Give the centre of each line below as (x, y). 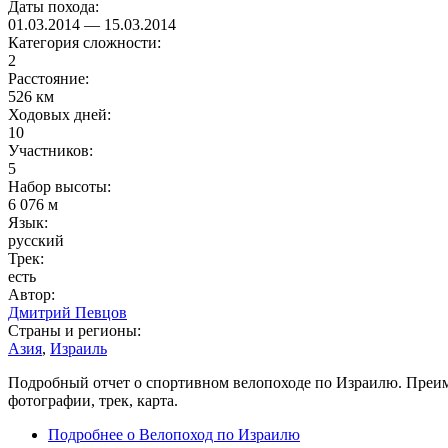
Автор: (33, 295)
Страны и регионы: (76, 331)
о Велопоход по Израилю (211, 435)
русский (36, 241)
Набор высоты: (61, 187)
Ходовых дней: (61, 115)
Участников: (52, 151)
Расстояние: (50, 79)
